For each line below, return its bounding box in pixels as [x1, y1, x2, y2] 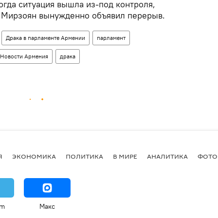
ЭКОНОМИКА [12, 151, 56, 161]
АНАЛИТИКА [147, 151, 188, 161]
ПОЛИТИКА [66, 151, 103, 161]
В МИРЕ [113, 151, 137, 161]
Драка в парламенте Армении [6, 34, 85, 41]
